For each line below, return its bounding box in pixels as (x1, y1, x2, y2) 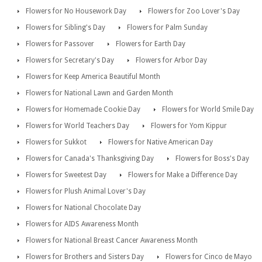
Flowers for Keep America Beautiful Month (26, 72, 160, 81)
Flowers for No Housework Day (26, 6, 126, 15)
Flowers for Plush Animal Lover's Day (26, 187, 146, 195)
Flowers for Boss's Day (175, 154, 249, 163)
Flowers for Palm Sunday (127, 23, 208, 32)
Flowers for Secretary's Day (26, 56, 114, 64)
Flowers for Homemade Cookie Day (26, 105, 140, 113)
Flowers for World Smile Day (162, 105, 254, 113)
